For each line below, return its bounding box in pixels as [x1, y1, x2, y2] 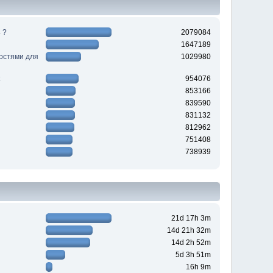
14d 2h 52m [171, 238, 211, 247]
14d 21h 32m [166, 226, 211, 235]
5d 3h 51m [175, 250, 211, 260]
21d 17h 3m [171, 214, 211, 223]
